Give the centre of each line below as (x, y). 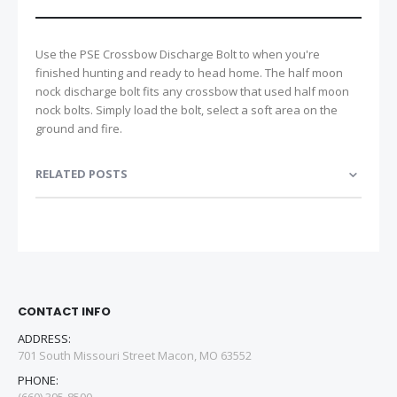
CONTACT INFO (64, 312)
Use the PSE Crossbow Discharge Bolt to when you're (178, 54)
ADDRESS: (44, 339)
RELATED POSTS (82, 173)
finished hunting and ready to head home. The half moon (189, 72)
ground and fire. (79, 128)
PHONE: (38, 381)
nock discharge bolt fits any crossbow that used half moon (192, 91)
